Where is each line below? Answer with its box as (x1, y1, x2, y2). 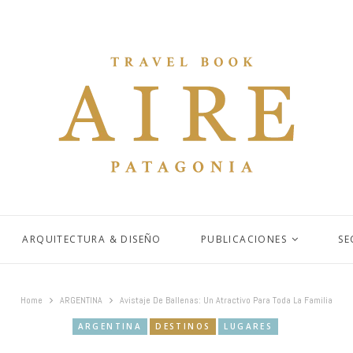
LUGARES (224, 320, 273, 332)
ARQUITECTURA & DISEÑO (22, 232, 162, 246)
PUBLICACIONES (200, 232, 288, 246)
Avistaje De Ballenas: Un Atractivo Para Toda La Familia (119, 293, 333, 307)
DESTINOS (155, 320, 211, 332)
